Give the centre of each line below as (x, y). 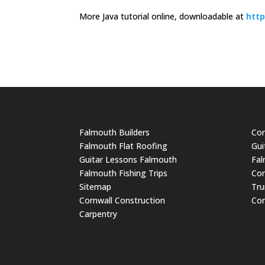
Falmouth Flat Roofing (124, 146)
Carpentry (98, 214)
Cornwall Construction (122, 200)
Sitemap (96, 186)
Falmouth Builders (115, 132)
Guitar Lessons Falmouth (128, 159)
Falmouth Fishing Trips (124, 173)
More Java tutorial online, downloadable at (163, 16)
